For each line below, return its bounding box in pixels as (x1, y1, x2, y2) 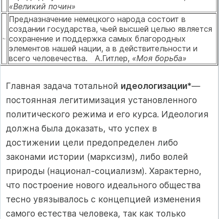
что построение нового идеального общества (6, 179, 200, 190)
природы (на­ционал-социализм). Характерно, (6, 165, 201, 176)
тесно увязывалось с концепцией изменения (6, 194, 201, 204)
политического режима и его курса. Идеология (6, 109, 209, 119)
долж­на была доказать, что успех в (6, 123, 157, 133)
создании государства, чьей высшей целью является (9, 24, 212, 34)
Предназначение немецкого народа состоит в (9, 14, 186, 24)
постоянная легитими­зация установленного (6, 94, 197, 105)
